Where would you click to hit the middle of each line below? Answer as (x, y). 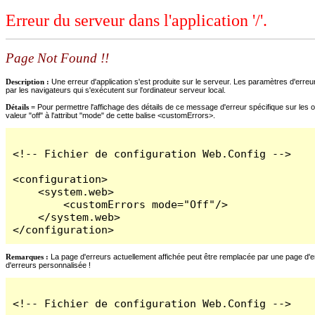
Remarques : (27, 256)
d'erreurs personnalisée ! (48, 265)
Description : (28, 81)
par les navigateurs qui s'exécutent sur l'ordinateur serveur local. (116, 90)
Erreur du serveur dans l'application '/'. (136, 21)
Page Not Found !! (57, 58)
